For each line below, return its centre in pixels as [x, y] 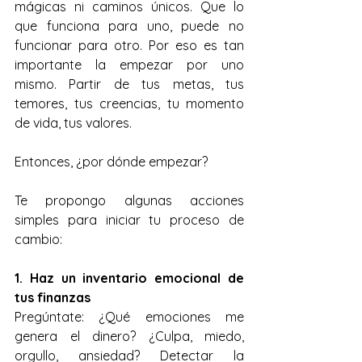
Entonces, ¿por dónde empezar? [111, 162]
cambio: [38, 239]
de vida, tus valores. [73, 123]
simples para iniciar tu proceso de [129, 220]
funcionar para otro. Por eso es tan [129, 45]
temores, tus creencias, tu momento [129, 103]
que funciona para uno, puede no [129, 26]
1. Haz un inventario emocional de [129, 278]
